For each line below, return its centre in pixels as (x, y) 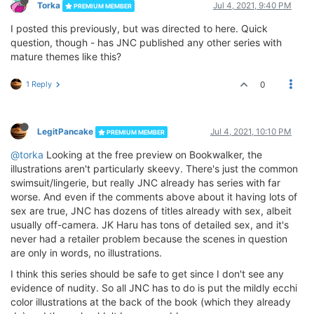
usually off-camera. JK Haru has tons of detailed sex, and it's (150, 225)
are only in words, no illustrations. (86, 253)
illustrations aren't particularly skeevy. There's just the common (154, 169)
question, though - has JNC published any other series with (146, 43)
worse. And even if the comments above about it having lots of (154, 197)
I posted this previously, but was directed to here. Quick (139, 29)
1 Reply (39, 84)
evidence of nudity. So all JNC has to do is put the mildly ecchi (154, 288)
